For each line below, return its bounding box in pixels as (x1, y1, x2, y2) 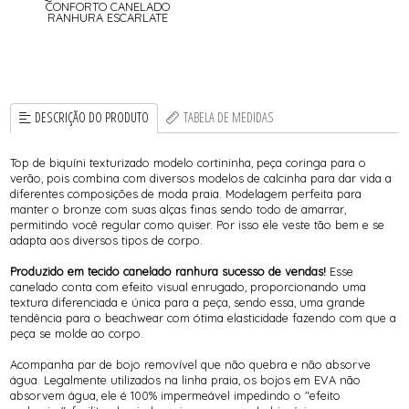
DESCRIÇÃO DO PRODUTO (35, 109, 150, 127)
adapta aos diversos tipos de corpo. (10, 233, 204, 248)
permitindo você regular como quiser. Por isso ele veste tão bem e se (10, 217, 385, 233)
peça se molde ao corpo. (10, 326, 144, 341)
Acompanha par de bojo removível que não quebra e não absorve (10, 357, 372, 372)
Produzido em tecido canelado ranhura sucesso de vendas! (10, 264, 327, 279)
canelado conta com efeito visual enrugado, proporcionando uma (10, 279, 367, 295)
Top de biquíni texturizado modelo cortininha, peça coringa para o (10, 155, 367, 171)
